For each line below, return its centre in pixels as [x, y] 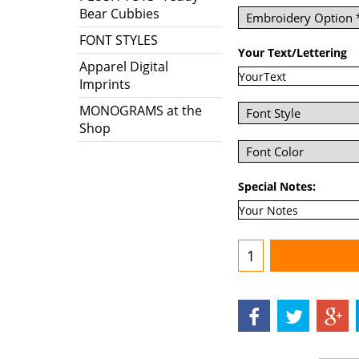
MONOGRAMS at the [141, 111]
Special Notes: [277, 187]
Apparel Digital [124, 67]
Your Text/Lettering [292, 53]
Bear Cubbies [119, 14]
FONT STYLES [119, 40]
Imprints [105, 84]
